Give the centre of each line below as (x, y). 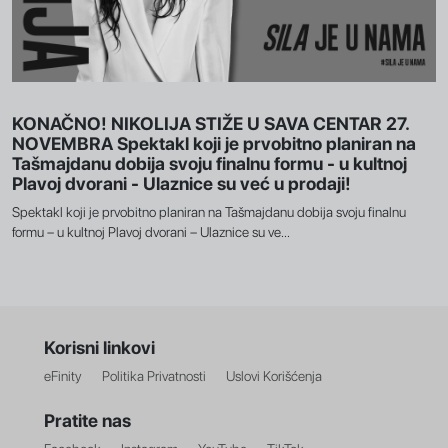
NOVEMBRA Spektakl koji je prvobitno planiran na (214, 143)
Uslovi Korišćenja (274, 376)
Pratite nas (87, 420)
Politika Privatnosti (154, 376)
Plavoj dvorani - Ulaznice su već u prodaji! (181, 183)
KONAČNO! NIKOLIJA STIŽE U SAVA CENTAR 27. (210, 123)
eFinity (63, 376)
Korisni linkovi (99, 347)
